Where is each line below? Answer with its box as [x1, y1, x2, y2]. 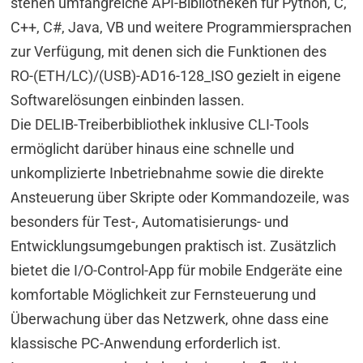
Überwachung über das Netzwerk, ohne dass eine [11, 310, 330, 327]
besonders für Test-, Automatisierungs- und [11, 212, 289, 230]
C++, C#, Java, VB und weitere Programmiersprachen [11, 18, 352, 36]
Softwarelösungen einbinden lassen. [11, 91, 246, 109]
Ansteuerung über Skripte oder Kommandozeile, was [11, 188, 350, 206]
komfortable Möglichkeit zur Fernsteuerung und [11, 285, 317, 303]
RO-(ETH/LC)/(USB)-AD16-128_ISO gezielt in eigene [11, 66, 342, 84]
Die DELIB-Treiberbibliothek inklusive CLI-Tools [11, 115, 310, 133]
